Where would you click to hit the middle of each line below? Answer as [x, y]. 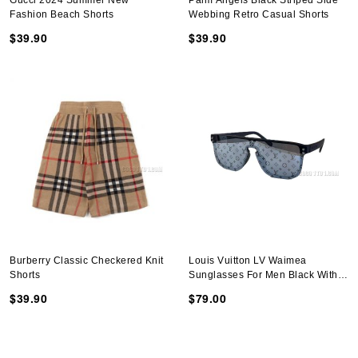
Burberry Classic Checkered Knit [87, 261]
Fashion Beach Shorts [62, 14]
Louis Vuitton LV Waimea [248, 261]
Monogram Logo [227, 289]
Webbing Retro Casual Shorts [259, 14]
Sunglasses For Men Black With [263, 275]
